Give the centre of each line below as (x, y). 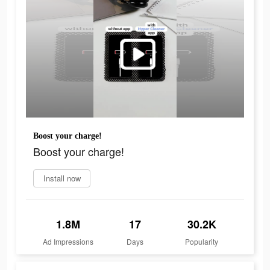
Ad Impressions (68, 242)
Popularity (202, 242)
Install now (62, 178)
